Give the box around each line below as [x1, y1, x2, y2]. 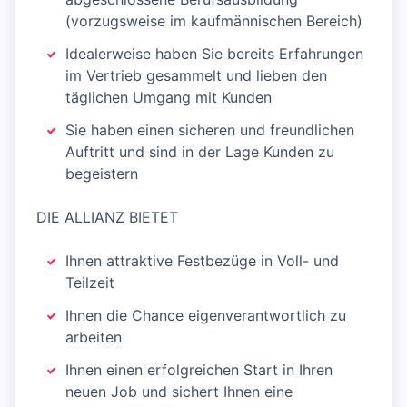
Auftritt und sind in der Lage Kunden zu [65, 143, 334, 162]
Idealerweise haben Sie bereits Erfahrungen [65, 45, 363, 64]
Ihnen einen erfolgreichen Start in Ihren [65, 361, 333, 380]
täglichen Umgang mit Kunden [65, 88, 272, 107]
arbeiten [65, 328, 122, 347]
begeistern [65, 164, 138, 184]
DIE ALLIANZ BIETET [36, 208, 178, 227]
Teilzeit [65, 273, 114, 293]
